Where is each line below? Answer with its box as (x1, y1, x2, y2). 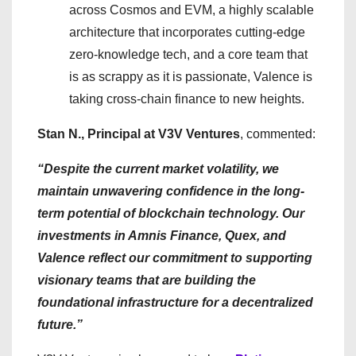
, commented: (240, 127, 315, 141)
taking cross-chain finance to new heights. (69, 92, 304, 106)
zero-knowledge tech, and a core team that (69, 48, 308, 61)
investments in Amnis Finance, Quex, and (37, 229, 286, 242)
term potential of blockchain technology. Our (37, 207, 304, 220)
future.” (37, 318, 83, 331)
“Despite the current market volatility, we (37, 162, 279, 176)
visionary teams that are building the (37, 273, 256, 287)
